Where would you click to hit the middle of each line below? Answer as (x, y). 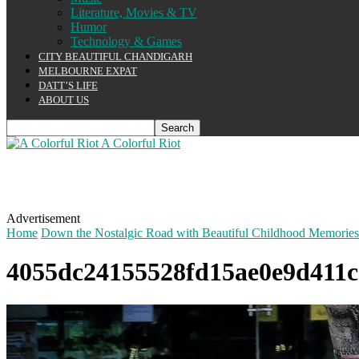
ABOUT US (64, 100)
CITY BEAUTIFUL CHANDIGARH (115, 56)
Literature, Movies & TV (134, 12)
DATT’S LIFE (68, 85)
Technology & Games (126, 41)
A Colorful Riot (141, 143)
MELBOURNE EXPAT (88, 71)
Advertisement (43, 218)
